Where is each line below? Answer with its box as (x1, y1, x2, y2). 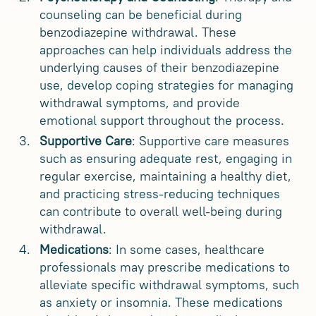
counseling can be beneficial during (39, 6, 242, 23)
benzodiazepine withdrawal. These (39, 24, 236, 41)
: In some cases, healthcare (109, 241, 265, 258)
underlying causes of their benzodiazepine (39, 59, 279, 76)
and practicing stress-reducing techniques (39, 186, 280, 202)
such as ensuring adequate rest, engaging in (39, 150, 292, 167)
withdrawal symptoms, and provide (39, 95, 240, 111)
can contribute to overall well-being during (39, 203, 282, 220)
